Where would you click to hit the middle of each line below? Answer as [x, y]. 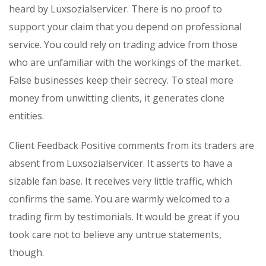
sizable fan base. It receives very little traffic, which [121, 181]
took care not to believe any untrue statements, [115, 235]
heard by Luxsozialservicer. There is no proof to [115, 9]
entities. [26, 116]
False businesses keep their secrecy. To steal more [121, 80]
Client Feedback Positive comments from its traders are [132, 146]
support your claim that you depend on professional [125, 27]
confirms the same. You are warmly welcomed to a [119, 199]
